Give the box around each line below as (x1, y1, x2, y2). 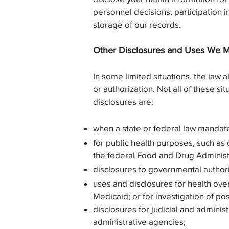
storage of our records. (93, 19, 181, 29)
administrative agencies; (93, 217, 186, 226)
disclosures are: (93, 97, 153, 106)
